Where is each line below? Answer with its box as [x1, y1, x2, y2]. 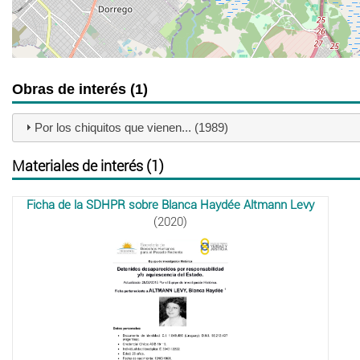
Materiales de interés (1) [12, 157, 164, 174]
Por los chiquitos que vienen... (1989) [34, 121, 228, 135]
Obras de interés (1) [12, 80, 148, 97]
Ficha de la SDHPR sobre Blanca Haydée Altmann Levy [27, 197, 315, 212]
